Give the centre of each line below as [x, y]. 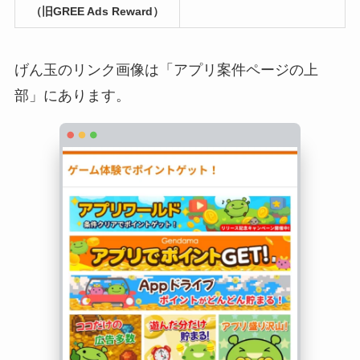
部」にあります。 [72, 95]
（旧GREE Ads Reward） [97, 12]
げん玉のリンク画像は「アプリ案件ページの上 [166, 70]
